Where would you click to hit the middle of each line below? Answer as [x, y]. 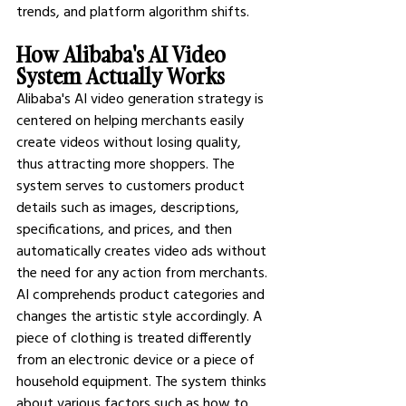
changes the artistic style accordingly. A [141, 315]
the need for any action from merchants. [142, 272]
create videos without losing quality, [130, 141]
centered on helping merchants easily [132, 120]
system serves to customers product [132, 185]
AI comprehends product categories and [142, 294]
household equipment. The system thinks [143, 381]
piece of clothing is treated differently [135, 337]
